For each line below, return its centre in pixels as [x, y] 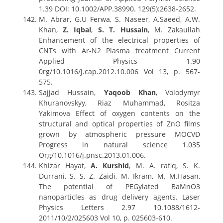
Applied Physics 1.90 [119, 61]
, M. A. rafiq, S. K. [165, 166]
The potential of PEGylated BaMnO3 [119, 186]
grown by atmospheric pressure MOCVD [119, 134]
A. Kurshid [110, 166]
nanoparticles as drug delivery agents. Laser [119, 197]
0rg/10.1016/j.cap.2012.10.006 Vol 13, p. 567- [119, 71]
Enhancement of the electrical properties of [119, 40]
